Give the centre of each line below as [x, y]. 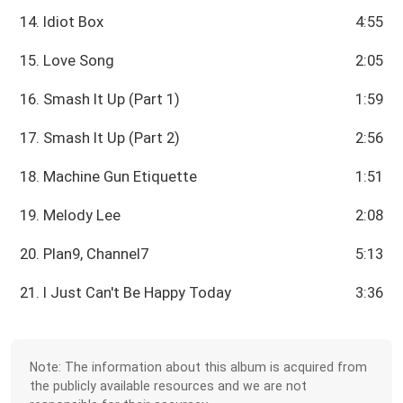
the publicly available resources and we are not [169, 385]
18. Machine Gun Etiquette [109, 177]
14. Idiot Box [62, 22]
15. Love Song [67, 61]
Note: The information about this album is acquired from [199, 367]
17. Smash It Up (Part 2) [100, 138]
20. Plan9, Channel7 [85, 254]
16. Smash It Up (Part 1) [100, 99]
